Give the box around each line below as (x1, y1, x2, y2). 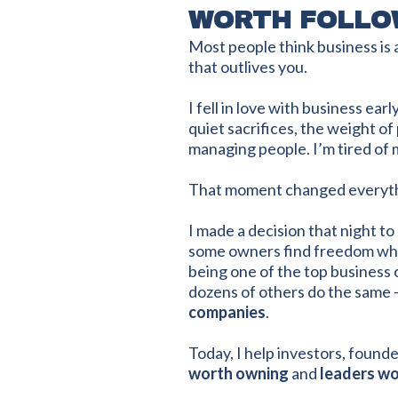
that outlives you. (188, 57, 307, 76)
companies (188, 302, 266, 322)
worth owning (188, 363, 289, 383)
